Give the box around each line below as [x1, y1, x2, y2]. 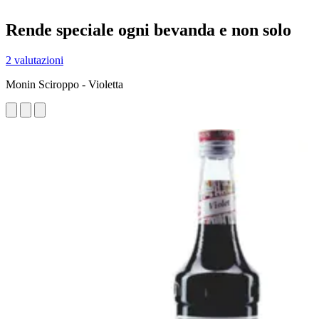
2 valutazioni [6, 53, 63, 66]
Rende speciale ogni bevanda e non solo [6, 20, 291, 39]
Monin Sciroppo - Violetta [6, 78, 123, 90]
